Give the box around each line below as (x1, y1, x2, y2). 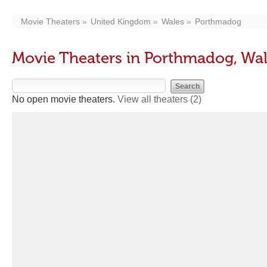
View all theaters (117, 94, 190, 104)
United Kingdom (91, 17, 151, 26)
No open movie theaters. (12, 94, 117, 104)
